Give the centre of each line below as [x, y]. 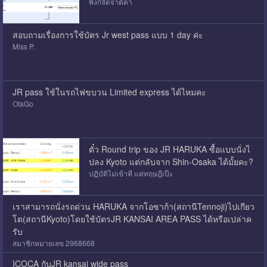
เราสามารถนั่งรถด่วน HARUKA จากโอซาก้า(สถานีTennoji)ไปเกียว [133, 206]
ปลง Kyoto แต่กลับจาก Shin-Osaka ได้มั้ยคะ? [171, 161]
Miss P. [23, 46]
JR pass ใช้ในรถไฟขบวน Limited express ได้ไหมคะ [109, 91]
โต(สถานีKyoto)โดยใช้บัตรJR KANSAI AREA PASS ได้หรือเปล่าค [132, 218]
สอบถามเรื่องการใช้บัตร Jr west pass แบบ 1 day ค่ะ [108, 34]
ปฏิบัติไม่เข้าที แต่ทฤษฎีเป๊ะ [131, 173]
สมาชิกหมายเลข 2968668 [53, 243]
